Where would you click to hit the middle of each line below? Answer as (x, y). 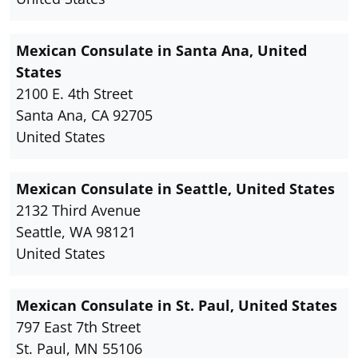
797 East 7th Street (78, 327)
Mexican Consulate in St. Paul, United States (177, 306)
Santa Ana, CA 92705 (84, 115)
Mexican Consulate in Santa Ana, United (161, 51)
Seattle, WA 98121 (76, 232)
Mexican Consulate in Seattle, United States (175, 189)
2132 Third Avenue (78, 211)
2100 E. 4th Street (74, 94)
